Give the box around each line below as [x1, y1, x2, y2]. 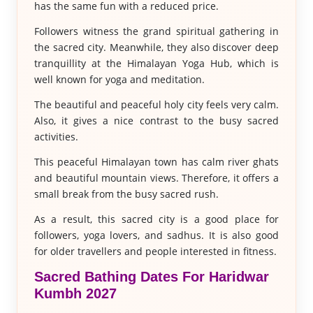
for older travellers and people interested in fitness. [34, 245, 277, 258]
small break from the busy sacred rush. [34, 187, 219, 201]
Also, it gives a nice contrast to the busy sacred [34, 114, 279, 127]
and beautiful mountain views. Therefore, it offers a [34, 171, 279, 184]
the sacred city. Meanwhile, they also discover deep [34, 41, 279, 54]
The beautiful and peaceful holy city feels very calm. [34, 98, 279, 111]
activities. [34, 130, 78, 143]
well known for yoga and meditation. [34, 73, 205, 86]
